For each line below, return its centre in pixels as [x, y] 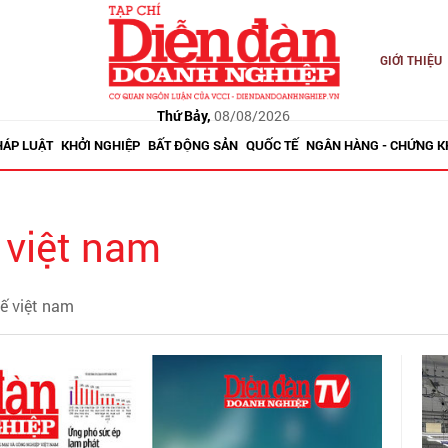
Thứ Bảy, [184, 115]
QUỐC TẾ [271, 145]
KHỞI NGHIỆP [100, 145]
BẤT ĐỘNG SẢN [192, 145]
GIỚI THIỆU [410, 60]
